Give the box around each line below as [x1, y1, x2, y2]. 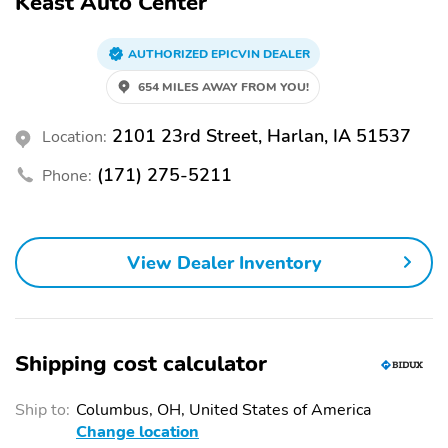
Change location [76, 421, 199, 444]
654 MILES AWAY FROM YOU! [138, 79, 309, 96]
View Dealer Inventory [126, 250, 322, 275]
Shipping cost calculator [15, 349, 267, 380]
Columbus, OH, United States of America [76, 399, 371, 422]
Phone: [42, 165, 92, 188]
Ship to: [15, 399, 70, 422]
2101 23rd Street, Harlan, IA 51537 [107, 124, 411, 149]
